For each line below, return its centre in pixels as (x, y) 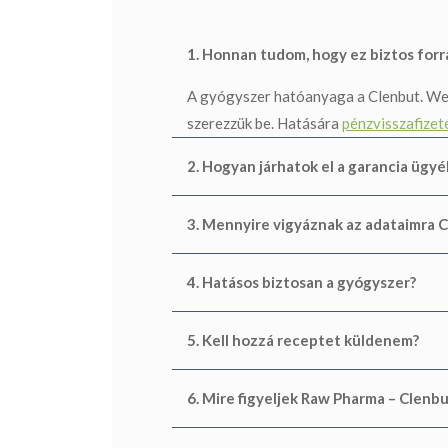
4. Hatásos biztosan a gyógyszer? (301, 281)
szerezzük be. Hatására (264, 122)
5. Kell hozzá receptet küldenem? (303, 339)
